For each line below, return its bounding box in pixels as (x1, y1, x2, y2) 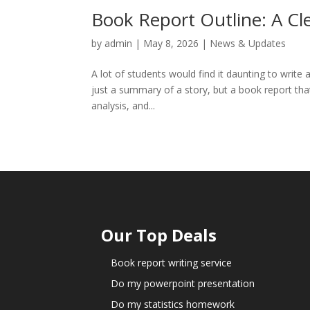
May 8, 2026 (143, 37, 199, 51)
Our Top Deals (101, 223, 217, 246)
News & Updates (210, 37, 286, 51)
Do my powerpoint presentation (111, 276, 255, 290)
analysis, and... (91, 99, 155, 113)
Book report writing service (111, 255, 232, 269)
